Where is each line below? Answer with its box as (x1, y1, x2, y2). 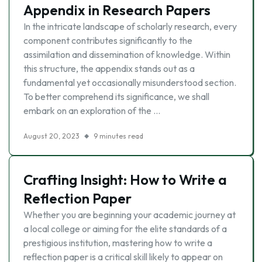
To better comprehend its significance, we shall (23, 91, 209, 102)
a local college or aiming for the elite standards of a (23, 223, 227, 235)
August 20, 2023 (23, 132, 80, 140)
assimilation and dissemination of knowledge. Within (23, 49, 230, 60)
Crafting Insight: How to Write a (23, 171, 227, 188)
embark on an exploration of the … (23, 105, 160, 116)
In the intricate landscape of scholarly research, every (23, 20, 237, 32)
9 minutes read (94, 132, 143, 140)
